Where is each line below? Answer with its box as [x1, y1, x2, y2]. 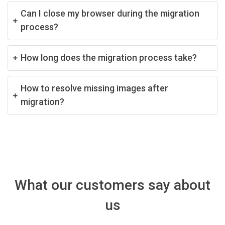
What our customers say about [15, 176, 210, 193]
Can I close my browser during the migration [21, 8, 199, 19]
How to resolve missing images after [21, 82, 168, 93]
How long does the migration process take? [21, 52, 197, 63]
